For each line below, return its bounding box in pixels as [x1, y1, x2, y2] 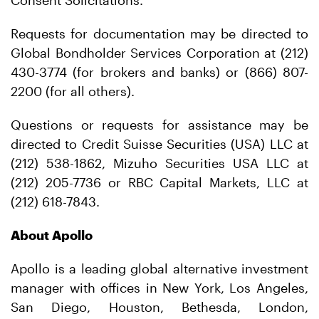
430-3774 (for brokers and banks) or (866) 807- [11, 64, 308, 80]
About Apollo [11, 227, 93, 243]
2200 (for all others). [11, 83, 135, 99]
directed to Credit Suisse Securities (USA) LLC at [11, 136, 308, 152]
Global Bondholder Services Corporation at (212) [11, 45, 308, 61]
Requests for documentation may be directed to [11, 26, 308, 41]
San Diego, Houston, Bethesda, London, [11, 299, 308, 315]
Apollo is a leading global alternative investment [11, 261, 308, 276]
